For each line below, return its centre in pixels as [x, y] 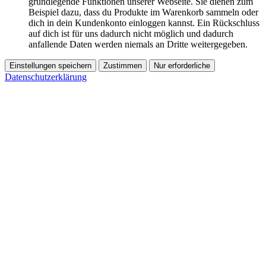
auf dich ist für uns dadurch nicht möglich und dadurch [131, 33]
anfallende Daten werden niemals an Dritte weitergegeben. [138, 44]
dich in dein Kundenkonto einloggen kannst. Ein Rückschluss [144, 23]
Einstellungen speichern [50, 65]
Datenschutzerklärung [46, 77]
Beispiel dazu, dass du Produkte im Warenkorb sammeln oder [143, 12]
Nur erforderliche [182, 65]
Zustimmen [123, 65]
